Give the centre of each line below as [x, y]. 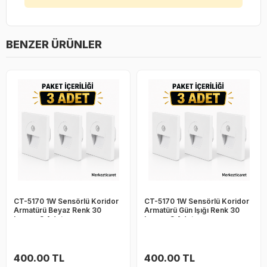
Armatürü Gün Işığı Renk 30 [192, 210]
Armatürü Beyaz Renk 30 [58, 210]
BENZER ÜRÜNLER [54, 44]
